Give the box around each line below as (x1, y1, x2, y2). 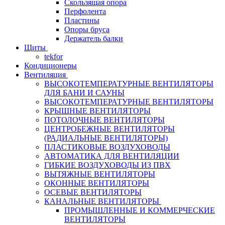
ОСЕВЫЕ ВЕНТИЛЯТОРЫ (44, 188, 142, 197)
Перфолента (64, 7, 106, 16)
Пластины (64, 16, 99, 25)
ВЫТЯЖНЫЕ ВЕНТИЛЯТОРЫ (44, 170, 155, 179)
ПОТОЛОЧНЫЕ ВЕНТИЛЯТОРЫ (44, 116, 165, 125)
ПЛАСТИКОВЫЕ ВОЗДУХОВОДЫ (44, 143, 170, 152)
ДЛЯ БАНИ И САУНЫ (44, 88, 125, 97)
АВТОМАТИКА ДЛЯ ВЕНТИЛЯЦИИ (44, 152, 179, 161)
